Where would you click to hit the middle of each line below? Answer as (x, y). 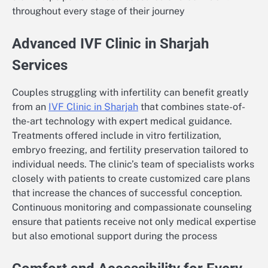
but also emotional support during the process (115, 236)
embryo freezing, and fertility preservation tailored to (130, 150)
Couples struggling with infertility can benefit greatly (130, 93)
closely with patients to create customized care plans (131, 179)
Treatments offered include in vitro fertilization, (117, 136)
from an (30, 107)
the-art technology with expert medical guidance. (122, 121)
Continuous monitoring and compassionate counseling (132, 208)
